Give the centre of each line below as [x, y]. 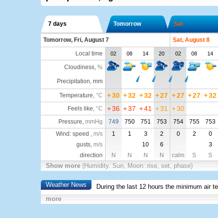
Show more [64, 166]
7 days [57, 24]
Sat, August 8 [191, 40]
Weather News [66, 185]
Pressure [70, 122]
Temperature [76, 95]
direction [91, 155]
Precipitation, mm [80, 81]
